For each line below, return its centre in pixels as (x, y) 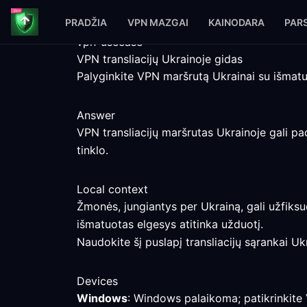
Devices (97, 281)
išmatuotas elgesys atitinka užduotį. (170, 224)
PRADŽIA (86, 22)
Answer (96, 115)
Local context (112, 189)
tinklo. (93, 150)
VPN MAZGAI (158, 22)
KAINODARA (236, 22)
